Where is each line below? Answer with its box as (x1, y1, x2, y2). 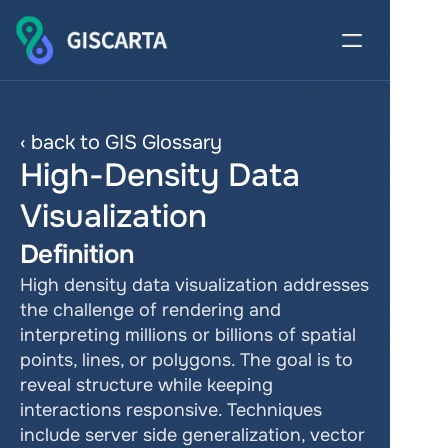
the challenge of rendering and (20, 299, 281, 321)
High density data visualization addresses (20, 274, 369, 296)
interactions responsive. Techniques (20, 399, 322, 421)
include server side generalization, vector (20, 424, 365, 446)
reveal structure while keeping (20, 374, 273, 396)
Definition (20, 238, 135, 271)
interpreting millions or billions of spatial (20, 324, 356, 346)
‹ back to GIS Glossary (20, 130, 222, 155)
